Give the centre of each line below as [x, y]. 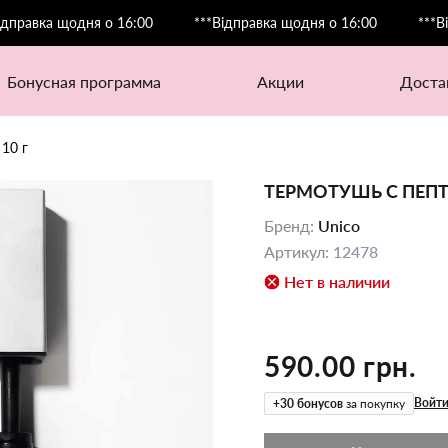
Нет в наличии [337, 281]
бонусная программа [88, 81]
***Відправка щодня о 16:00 [241, 22]
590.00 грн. [340, 366]
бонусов [320, 403]
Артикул [294, 251]
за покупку [375, 403]
